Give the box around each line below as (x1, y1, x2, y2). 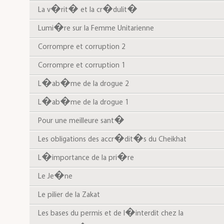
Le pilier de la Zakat (37, 190, 100, 200)
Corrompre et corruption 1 (37, 60, 125, 71)
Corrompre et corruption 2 (37, 42, 125, 52)
